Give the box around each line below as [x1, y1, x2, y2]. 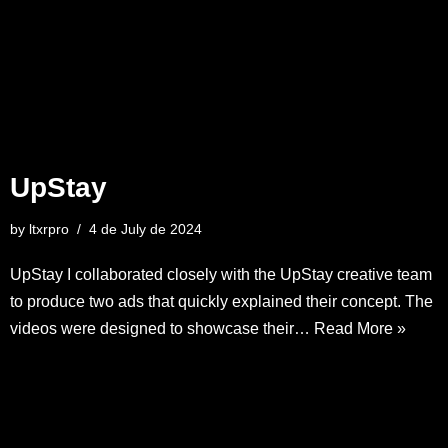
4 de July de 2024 [89, 221, 202, 238]
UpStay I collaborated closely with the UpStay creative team [10, 266, 432, 284]
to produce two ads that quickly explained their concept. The [10, 293, 433, 311]
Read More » [314, 320, 406, 338]
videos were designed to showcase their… [10, 320, 314, 338]
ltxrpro [29, 221, 69, 238]
